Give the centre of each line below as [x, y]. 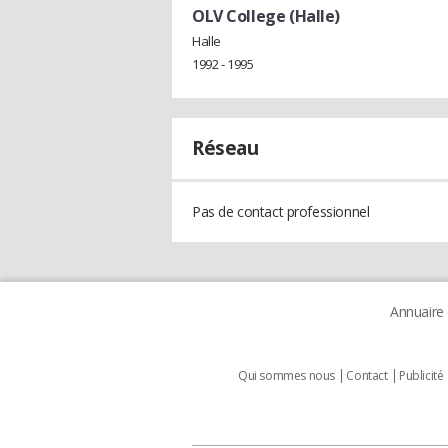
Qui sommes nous [286, 376]
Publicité [421, 376]
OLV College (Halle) [266, 15]
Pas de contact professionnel [281, 212]
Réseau [225, 148]
